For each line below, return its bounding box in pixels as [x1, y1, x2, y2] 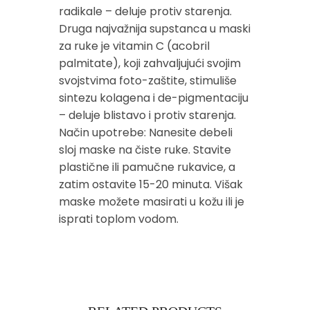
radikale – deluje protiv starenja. [59, 3, 232, 19]
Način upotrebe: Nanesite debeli [59, 124, 232, 140]
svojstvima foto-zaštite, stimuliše [59, 72, 237, 89]
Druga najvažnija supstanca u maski [59, 20, 250, 37]
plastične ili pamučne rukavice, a [59, 158, 235, 175]
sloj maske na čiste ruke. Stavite [59, 141, 231, 158]
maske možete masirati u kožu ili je [59, 193, 244, 210]
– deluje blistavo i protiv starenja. [59, 107, 236, 123]
